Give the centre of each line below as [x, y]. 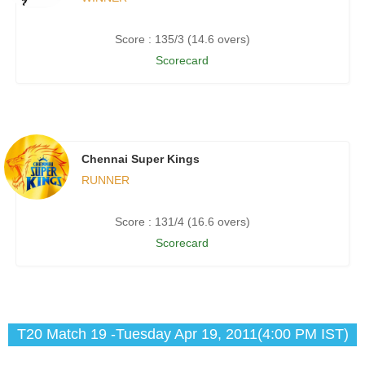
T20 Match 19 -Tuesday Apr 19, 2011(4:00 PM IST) [182, 334]
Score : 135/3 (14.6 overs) [182, 40]
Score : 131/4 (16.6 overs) [182, 222]
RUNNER [105, 180]
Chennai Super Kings [140, 159]
